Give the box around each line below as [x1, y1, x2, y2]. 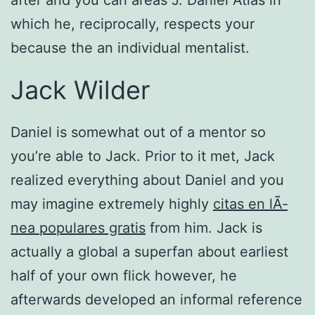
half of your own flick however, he [11, 267, 237, 285]
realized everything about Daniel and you [11, 172, 284, 189]
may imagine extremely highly [11, 195, 213, 213]
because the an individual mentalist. [11, 39, 250, 57]
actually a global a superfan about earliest [11, 243, 288, 261]
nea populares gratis [11, 219, 146, 237]
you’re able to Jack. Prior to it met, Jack [11, 148, 275, 165]
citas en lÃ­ [213, 195, 288, 213]
